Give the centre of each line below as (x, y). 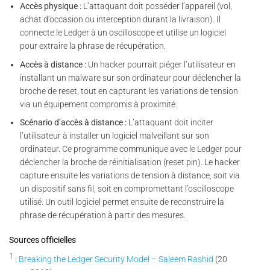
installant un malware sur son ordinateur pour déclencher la (131, 77)
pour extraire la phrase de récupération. (93, 46)
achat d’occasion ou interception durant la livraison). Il (121, 20)
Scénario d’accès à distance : (74, 123)
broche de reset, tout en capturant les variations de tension (129, 91)
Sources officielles (42, 240)
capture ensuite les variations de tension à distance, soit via (130, 176)
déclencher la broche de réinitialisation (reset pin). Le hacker (130, 162)
